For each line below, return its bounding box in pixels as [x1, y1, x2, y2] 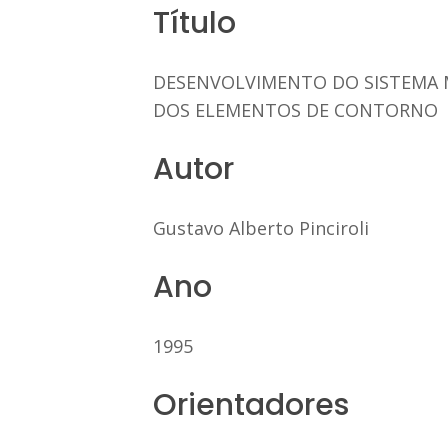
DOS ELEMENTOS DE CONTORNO [152, 97, 438, 122]
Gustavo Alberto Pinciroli [152, 215, 369, 240]
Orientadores [152, 383, 349, 426]
